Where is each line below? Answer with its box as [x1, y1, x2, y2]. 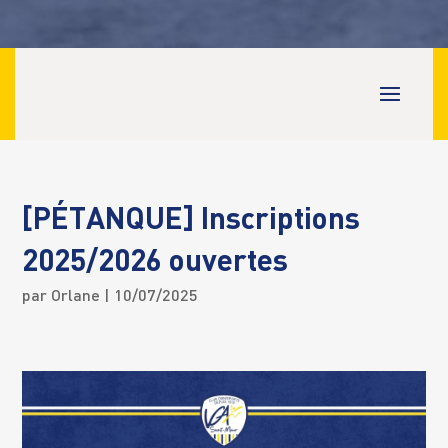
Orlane [51, 289, 101, 305]
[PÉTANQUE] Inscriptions [22, 206, 361, 236]
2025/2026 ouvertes [22, 248, 289, 278]
